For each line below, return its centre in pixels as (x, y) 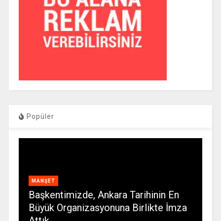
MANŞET (43, 181)
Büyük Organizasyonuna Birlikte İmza (108, 208)
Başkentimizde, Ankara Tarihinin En (104, 195)
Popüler (39, 117)
